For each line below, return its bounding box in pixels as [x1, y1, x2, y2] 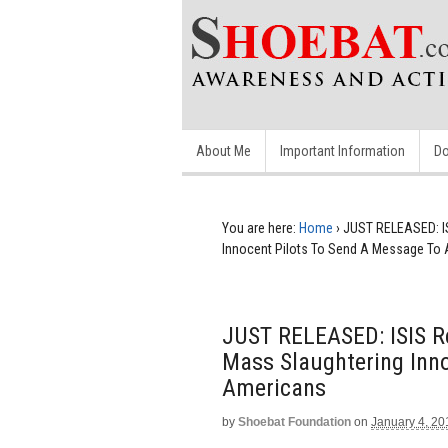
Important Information [280, 143, 405, 159]
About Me [196, 143, 251, 159]
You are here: [222, 220, 296, 236]
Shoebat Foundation [238, 415, 351, 429]
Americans [222, 374, 326, 402]
